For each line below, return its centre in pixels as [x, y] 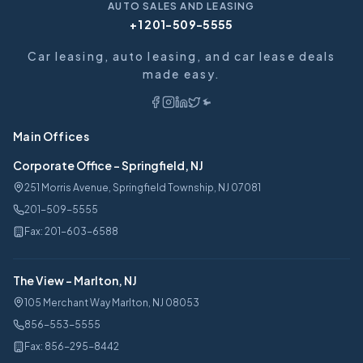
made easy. [181, 74]
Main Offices [51, 136]
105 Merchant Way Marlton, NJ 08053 [112, 303]
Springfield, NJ [162, 165]
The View [38, 280]
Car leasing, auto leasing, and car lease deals [181, 56]
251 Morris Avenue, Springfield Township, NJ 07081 [143, 188]
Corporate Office [62, 165]
